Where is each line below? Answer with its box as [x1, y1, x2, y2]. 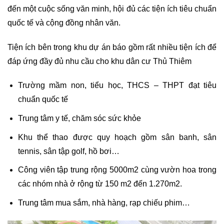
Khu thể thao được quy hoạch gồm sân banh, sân [17, 132, 216, 141]
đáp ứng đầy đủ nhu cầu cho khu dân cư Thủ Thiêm [7, 56, 191, 65]
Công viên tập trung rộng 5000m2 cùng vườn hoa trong [17, 165, 216, 174]
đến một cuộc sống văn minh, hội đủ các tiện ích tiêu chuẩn [7, 4, 216, 13]
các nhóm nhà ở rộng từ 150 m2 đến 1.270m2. [17, 179, 182, 188]
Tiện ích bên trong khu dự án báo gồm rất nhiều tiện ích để [7, 42, 216, 51]
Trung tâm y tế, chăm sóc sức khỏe [17, 113, 141, 122]
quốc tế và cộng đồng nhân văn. [7, 18, 120, 27]
